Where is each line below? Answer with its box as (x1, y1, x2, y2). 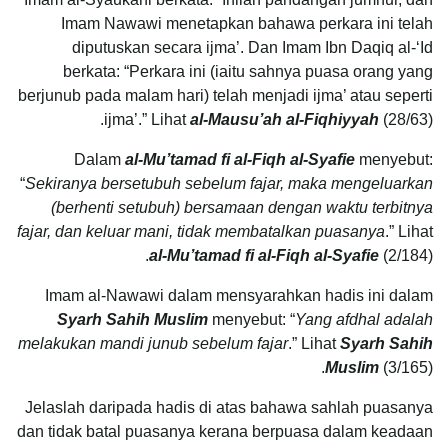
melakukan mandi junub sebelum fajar (18, 334, 288, 352)
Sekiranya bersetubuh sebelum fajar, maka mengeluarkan (25, 174, 433, 192)
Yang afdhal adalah (295, 310, 433, 328)
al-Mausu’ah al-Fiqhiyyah (190, 110, 379, 128)
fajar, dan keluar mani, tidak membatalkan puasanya (17, 222, 385, 240)
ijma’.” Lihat (104, 110, 190, 128)
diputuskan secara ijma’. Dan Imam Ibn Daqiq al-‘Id (72, 38, 433, 56)
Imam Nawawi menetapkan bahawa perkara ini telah (61, 14, 433, 32)
